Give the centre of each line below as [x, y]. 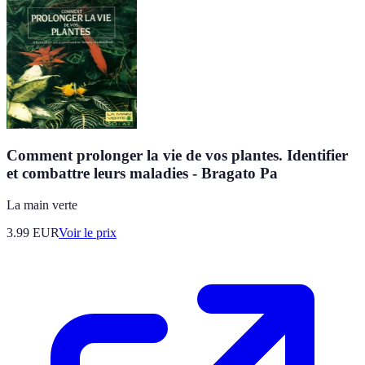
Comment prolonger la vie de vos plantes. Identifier [177, 156]
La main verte [42, 205]
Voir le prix [88, 233]
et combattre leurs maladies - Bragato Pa [142, 174]
